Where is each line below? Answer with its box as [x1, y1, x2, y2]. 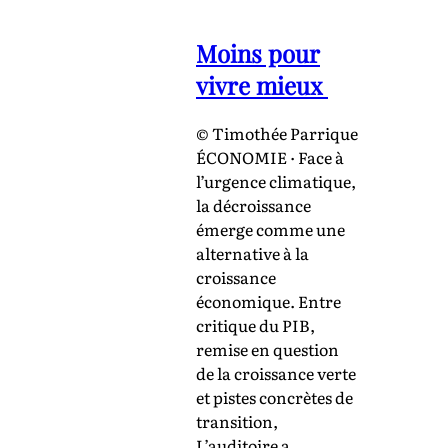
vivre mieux [196, 68, 328, 101]
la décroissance [196, 192, 311, 217]
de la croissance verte [196, 360, 356, 385]
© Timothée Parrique [196, 120, 358, 145]
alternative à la [196, 240, 309, 265]
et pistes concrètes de [196, 384, 353, 409]
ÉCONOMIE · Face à [196, 144, 344, 169]
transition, [196, 408, 278, 433]
